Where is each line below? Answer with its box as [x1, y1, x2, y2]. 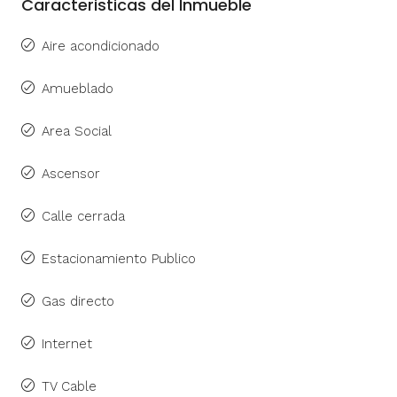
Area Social [42, 122, 112, 139]
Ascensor [42, 165, 100, 182]
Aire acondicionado [42, 37, 160, 54]
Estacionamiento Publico [42, 250, 196, 267]
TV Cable [42, 378, 97, 394]
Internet [42, 335, 92, 352]
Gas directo [42, 292, 114, 309]
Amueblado [42, 80, 113, 97]
